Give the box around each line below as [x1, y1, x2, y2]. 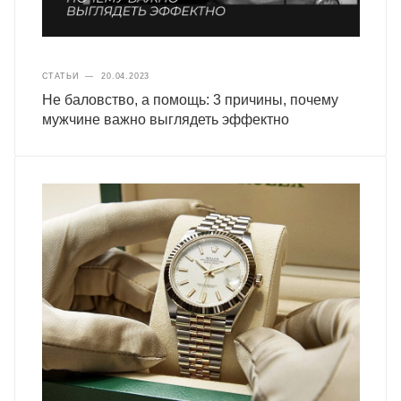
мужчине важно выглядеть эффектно [41, 111, 289, 127]
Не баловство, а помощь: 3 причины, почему [41, 91, 338, 107]
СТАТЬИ [41, 71, 79, 81]
